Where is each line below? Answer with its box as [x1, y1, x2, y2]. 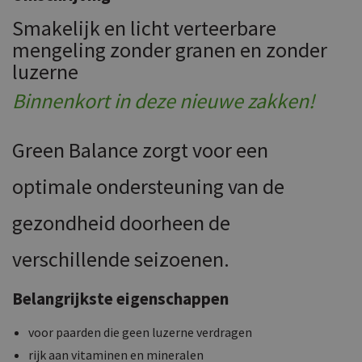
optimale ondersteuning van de [12, 172, 284, 200]
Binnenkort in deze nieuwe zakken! [12, 86, 315, 114]
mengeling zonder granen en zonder [12, 36, 327, 63]
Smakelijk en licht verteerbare [12, 14, 276, 41]
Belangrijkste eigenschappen [12, 287, 229, 309]
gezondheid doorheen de [12, 208, 230, 236]
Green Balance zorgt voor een [12, 136, 268, 163]
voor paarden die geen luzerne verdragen [28, 323, 252, 340]
